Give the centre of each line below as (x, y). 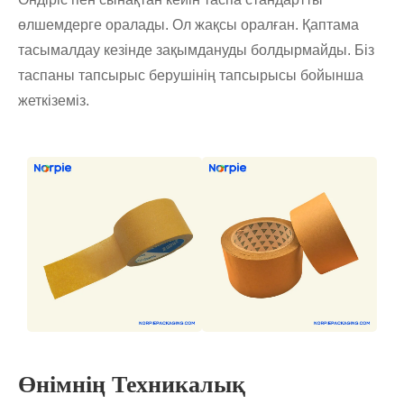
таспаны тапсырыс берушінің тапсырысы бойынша (191, 76)
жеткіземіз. (54, 101)
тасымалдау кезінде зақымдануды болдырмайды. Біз (196, 50)
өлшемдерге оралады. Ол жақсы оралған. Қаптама (188, 25)
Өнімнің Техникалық (132, 385)
